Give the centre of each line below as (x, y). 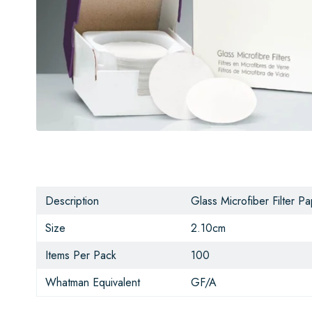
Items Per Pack (81, 256)
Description (72, 201)
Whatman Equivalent (93, 283)
